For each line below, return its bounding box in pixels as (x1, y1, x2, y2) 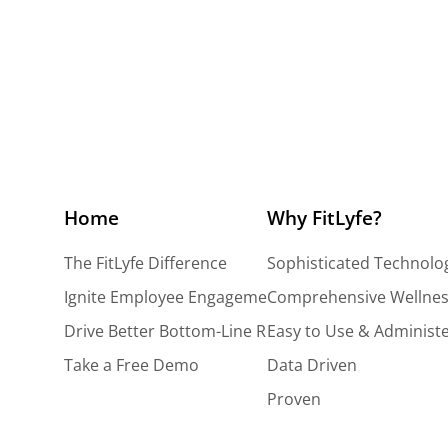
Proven (266, 388, 321, 411)
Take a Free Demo (64, 354, 199, 377)
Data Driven (266, 354, 357, 377)
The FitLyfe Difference (64, 252, 227, 275)
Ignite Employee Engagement (64, 286, 283, 309)
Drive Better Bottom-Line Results (64, 320, 311, 343)
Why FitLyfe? (266, 203, 382, 231)
